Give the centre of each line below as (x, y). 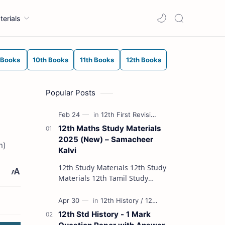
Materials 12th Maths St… (118, 210)
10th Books (50, 60)
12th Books (143, 60)
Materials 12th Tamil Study (75, 178)
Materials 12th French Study (75, 199)
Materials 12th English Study (75, 189)
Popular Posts (71, 93)
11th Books (97, 60)
